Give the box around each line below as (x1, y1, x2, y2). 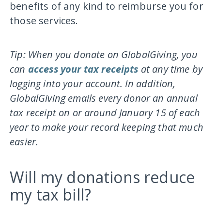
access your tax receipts (28, 62, 139, 76)
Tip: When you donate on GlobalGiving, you (10, 48, 198, 62)
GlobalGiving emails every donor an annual (10, 92, 198, 105)
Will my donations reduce (10, 167, 195, 188)
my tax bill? (10, 184, 92, 205)
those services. (10, 14, 78, 28)
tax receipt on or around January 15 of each (10, 106, 201, 120)
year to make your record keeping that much (10, 121, 203, 134)
